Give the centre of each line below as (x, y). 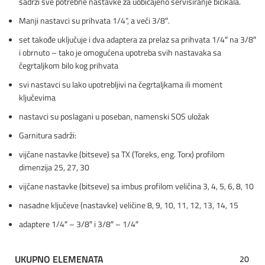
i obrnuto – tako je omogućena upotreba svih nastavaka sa (120, 52)
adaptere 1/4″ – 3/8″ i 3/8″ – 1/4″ (79, 224)
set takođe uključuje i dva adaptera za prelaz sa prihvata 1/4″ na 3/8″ (138, 39)
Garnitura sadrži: (48, 135)
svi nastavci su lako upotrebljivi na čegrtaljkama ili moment (121, 84)
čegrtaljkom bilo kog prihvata (69, 65)
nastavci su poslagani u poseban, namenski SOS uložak (114, 116)
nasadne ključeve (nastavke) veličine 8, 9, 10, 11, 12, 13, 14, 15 (129, 205)
